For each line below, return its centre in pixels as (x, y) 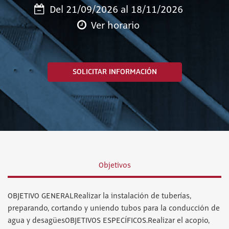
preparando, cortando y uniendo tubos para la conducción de (114, 209)
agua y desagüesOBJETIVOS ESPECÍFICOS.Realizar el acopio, (109, 221)
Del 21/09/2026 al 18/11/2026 (115, 10)
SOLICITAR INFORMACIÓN (114, 72)
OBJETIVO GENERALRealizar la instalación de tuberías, (99, 196)
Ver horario (115, 26)
